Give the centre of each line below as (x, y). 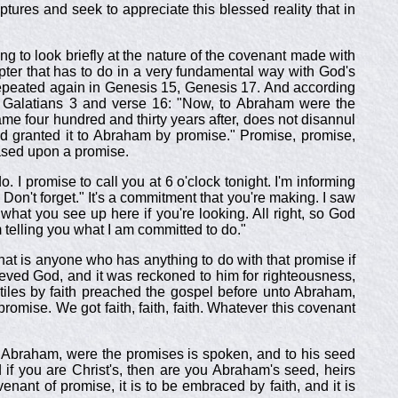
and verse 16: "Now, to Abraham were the (216, 103)
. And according (306, 88)
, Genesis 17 (217, 88)
